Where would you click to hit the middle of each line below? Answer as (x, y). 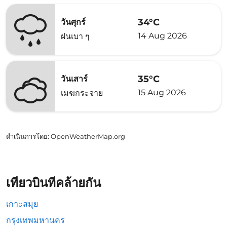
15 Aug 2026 (162, 92)
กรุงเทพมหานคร (35, 220)
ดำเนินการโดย (27, 136)
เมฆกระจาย (82, 93)
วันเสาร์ (74, 79)
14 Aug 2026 (162, 35)
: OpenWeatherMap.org (86, 136)
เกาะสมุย (22, 204)
